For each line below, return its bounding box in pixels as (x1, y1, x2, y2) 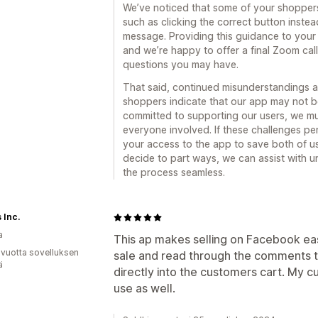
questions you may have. (123, 58, 238, 70)
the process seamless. (123, 166, 225, 178)
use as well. (114, 281, 175, 295)
